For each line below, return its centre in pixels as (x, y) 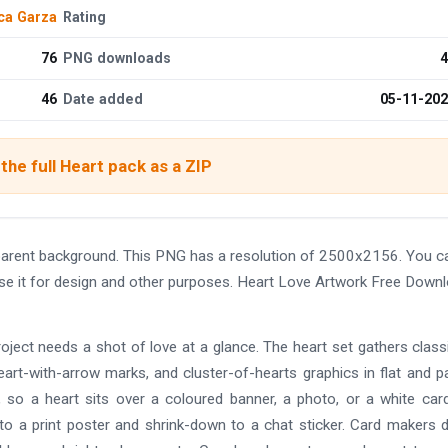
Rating (85, 16)
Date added (103, 99)
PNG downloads (117, 57)
